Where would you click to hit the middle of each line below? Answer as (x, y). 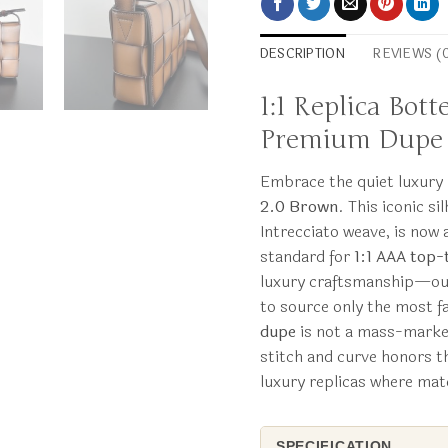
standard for (306, 257)
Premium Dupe (351, 140)
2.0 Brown (298, 207)
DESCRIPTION (302, 54)
